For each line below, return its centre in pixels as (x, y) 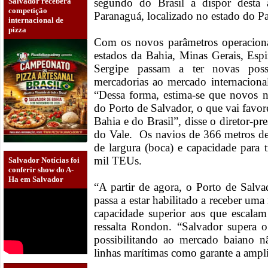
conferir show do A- (41, 170)
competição (28, 10)
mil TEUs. (118, 161)
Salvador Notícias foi (44, 160)
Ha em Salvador (36, 179)
